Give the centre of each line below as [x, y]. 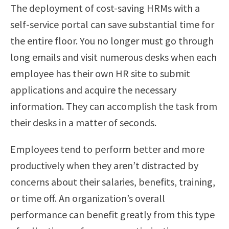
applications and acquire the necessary [93, 90]
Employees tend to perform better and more [107, 149]
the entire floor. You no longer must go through [112, 41]
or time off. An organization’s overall [88, 198]
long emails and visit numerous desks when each [113, 57]
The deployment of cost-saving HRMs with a [105, 8]
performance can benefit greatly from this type [112, 214]
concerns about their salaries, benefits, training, [113, 182]
